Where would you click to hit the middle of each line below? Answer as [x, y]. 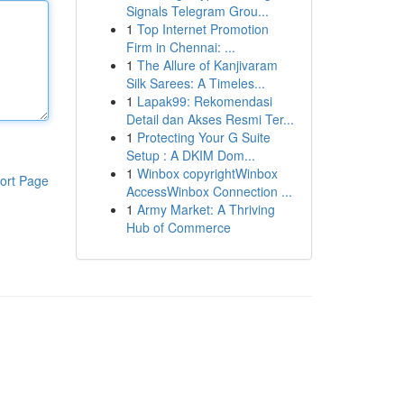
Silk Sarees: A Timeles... [195, 83]
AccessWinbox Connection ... [209, 191]
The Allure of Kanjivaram [207, 65]
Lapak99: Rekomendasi [204, 101]
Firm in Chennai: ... [180, 47]
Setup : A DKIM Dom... [190, 155]
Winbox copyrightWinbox [207, 173]
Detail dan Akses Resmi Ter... [210, 119]
